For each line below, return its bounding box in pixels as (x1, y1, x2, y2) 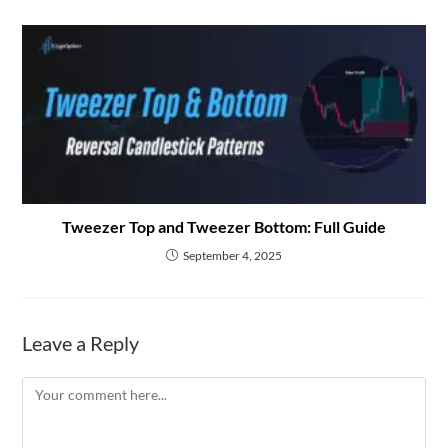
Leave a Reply (22, 330, 140, 355)
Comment (21, 379, 84, 397)
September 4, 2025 (183, 247, 282, 263)
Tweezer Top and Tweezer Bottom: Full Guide (62, 216, 386, 236)
